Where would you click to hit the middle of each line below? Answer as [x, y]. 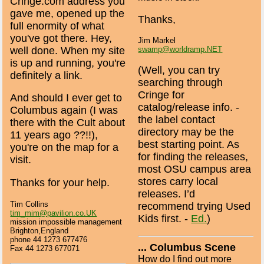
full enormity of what [57, 26]
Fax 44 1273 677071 [45, 248]
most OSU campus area [195, 169]
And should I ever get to [66, 98]
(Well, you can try [179, 70]
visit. [21, 160]
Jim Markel [157, 41]
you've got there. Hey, [61, 38]
